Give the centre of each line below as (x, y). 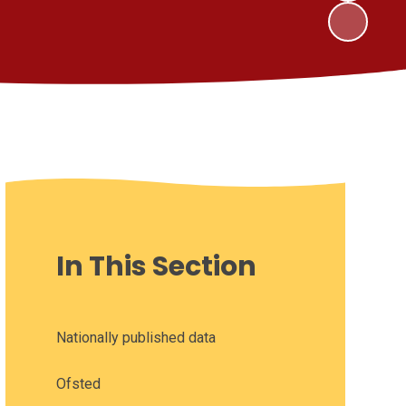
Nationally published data (135, 337)
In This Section (156, 266)
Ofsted (78, 383)
